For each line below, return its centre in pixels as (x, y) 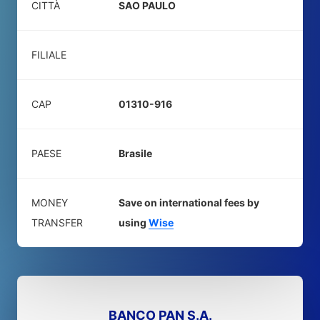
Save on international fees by (189, 202)
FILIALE (49, 55)
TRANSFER (57, 222)
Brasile (135, 153)
